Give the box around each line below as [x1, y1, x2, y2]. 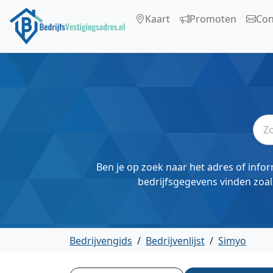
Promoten [190, 12, 236, 26]
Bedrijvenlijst [146, 234, 205, 247]
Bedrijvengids [69, 234, 132, 247]
